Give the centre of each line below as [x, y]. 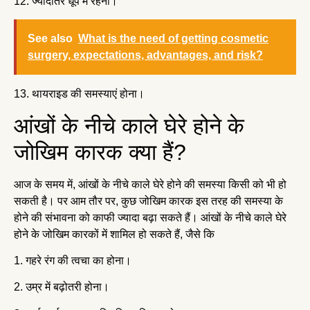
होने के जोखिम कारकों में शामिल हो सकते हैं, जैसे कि [116, 234]
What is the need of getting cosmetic [173, 39]
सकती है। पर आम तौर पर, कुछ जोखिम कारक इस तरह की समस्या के [148, 201]
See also [50, 39]
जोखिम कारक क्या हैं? [100, 152]
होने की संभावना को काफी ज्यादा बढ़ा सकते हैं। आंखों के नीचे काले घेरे [150, 217]
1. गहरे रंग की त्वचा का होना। [74, 261]
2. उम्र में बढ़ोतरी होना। [63, 287]
